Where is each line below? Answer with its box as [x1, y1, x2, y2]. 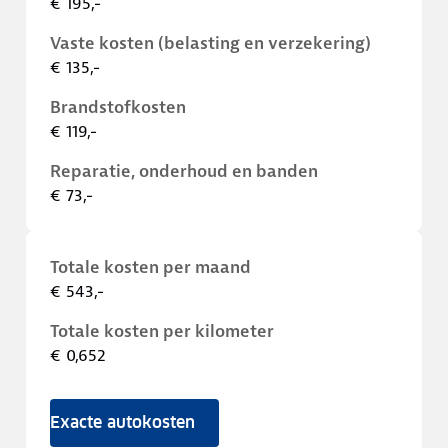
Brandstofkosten [50, 96, 186, 118]
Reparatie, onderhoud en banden [50, 160, 318, 182]
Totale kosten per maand [50, 256, 251, 278]
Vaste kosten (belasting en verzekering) [50, 32, 371, 54]
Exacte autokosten [50, 412, 195, 433]
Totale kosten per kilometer [50, 320, 274, 342]
